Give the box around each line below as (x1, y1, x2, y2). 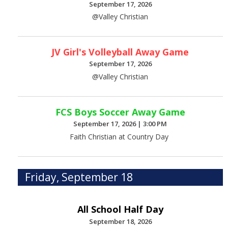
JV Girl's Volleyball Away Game (51, 45, 189, 58)
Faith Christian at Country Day (70, 131, 171, 141)
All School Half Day (77, 203, 163, 216)
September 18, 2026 (89, 216, 152, 226)
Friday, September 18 (25, 169, 133, 184)
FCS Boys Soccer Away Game (55, 105, 185, 118)
